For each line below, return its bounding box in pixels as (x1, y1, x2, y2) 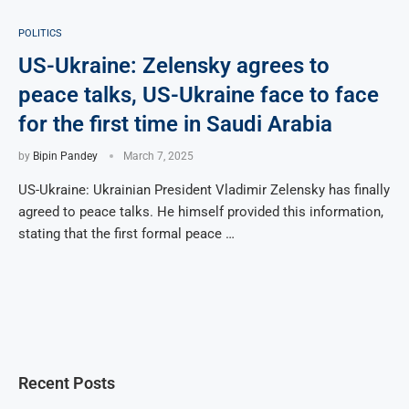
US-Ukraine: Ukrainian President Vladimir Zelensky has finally (18, 181, 390, 198)
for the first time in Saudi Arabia (18, 110, 332, 137)
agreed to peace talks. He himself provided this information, (18, 203, 383, 220)
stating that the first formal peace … (18, 225, 235, 242)
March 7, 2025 (123, 149, 194, 163)
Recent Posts (18, 372, 115, 393)
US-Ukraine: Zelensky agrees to (18, 52, 330, 79)
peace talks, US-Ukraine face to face (18, 81, 379, 108)
